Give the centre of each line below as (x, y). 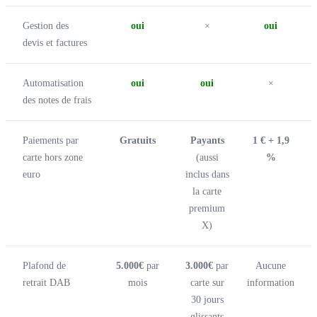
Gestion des (46, 25)
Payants (207, 140)
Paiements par (51, 140)
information (271, 282)
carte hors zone (53, 157)
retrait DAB (46, 282)
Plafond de (44, 265)
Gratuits (138, 140)
